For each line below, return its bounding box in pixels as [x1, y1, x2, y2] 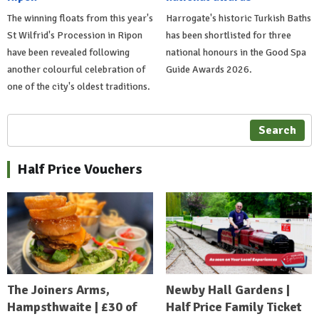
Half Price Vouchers [17, 159, 142, 178]
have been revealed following [7, 46, 130, 58]
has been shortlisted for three [165, 28, 291, 41]
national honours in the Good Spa [165, 46, 306, 58]
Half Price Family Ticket [165, 299, 302, 315]
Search [258, 122, 296, 137]
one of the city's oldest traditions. [7, 80, 150, 93]
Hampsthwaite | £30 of [7, 299, 137, 315]
